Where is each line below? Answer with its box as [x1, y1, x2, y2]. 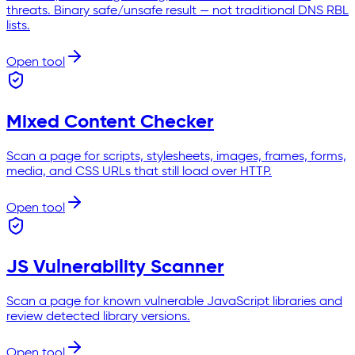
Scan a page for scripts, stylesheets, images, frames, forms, [6, 150, 346, 163]
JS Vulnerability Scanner [6, 258, 224, 277]
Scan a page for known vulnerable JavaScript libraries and [6, 296, 342, 309]
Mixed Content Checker [6, 112, 214, 132]
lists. [6, 19, 30, 32]
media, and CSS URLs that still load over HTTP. [6, 165, 272, 178]
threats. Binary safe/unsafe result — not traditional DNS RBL [6, 4, 349, 17]
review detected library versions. [6, 311, 190, 324]
